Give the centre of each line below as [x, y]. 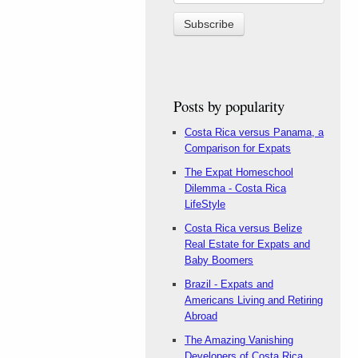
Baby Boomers [219, 260]
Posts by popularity [229, 106]
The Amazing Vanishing [239, 340]
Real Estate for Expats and [247, 244]
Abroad [201, 316]
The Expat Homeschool [239, 172]
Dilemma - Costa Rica [235, 188]
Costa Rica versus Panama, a [254, 132]
